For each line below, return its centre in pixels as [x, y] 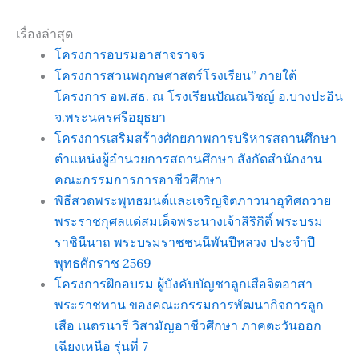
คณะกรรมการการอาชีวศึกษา [138, 179]
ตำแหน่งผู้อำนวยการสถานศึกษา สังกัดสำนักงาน [188, 158]
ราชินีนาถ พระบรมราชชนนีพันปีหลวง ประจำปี [185, 242]
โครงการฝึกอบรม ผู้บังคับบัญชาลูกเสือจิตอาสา [184, 283]
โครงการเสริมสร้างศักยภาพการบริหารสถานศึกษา [196, 137]
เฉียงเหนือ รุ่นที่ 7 [101, 346]
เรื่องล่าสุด [44, 33]
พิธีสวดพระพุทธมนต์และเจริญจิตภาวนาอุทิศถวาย [193, 200]
